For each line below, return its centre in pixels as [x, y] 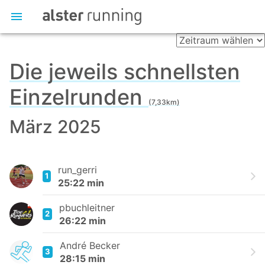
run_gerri [77, 170]
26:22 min [83, 221]
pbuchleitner [87, 208]
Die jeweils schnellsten [125, 72]
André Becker [90, 245]
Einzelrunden [79, 97]
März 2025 [55, 127]
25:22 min [81, 183]
